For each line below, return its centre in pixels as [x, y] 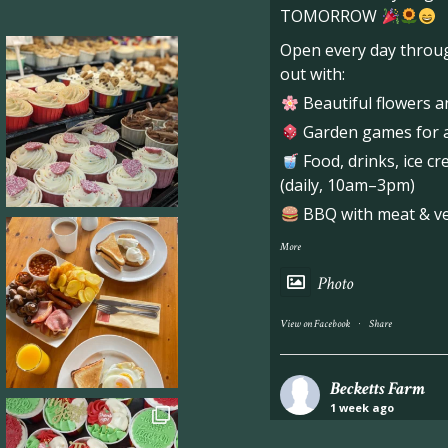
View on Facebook [315, 323]
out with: [313, 73]
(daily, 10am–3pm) [348, 184]
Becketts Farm [378, 388]
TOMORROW [331, 15]
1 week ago [362, 407]
